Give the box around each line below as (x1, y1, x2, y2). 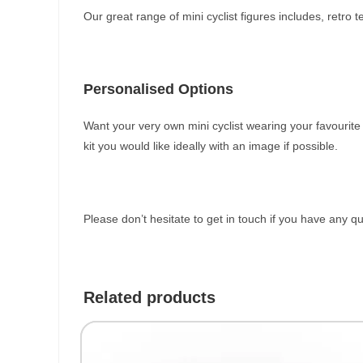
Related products (83, 288, 216, 306)
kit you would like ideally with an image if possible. (83, 139, 338, 152)
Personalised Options (83, 81, 233, 97)
